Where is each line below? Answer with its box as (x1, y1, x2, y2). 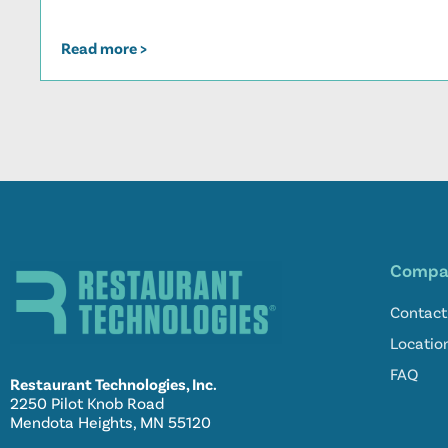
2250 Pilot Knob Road (10, 393, 164, 413)
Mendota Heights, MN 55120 (10, 412, 211, 432)
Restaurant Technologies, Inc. (10, 374, 217, 394)
